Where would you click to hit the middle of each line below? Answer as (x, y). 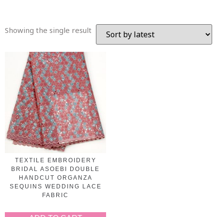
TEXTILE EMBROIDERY (55, 160)
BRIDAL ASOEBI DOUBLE (55, 169)
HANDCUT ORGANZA (55, 178)
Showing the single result (48, 30)
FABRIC (55, 195)
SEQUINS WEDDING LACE (55, 186)
